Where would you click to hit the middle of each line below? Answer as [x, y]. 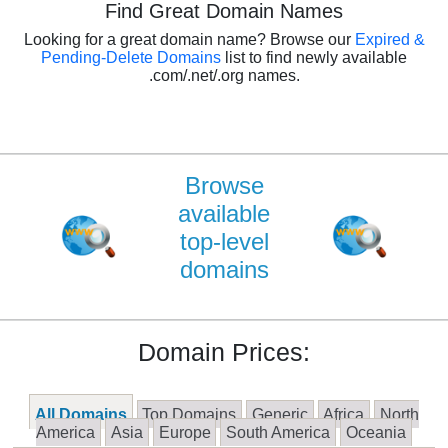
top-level [224, 241]
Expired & [389, 39]
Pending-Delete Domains [133, 57]
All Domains [80, 414]
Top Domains [189, 414]
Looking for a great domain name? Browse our [189, 39]
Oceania [375, 432]
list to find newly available [316, 57]
